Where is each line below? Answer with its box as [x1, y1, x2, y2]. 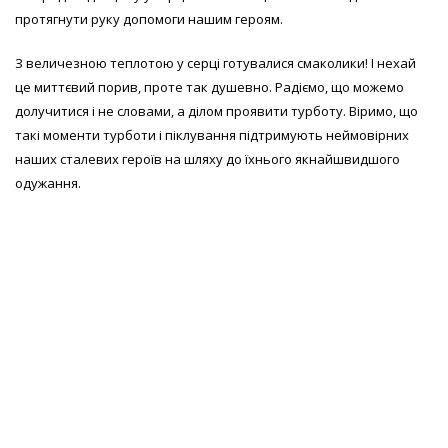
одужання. [15, 173, 81, 192]
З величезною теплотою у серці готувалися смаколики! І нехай [15, 53, 416, 72]
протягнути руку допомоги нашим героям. [15, 9, 283, 28]
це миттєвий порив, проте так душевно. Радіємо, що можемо [15, 77, 404, 96]
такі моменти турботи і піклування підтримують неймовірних [15, 125, 409, 144]
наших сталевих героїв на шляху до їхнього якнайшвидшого [15, 149, 400, 168]
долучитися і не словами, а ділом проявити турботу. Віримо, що [15, 101, 418, 120]
